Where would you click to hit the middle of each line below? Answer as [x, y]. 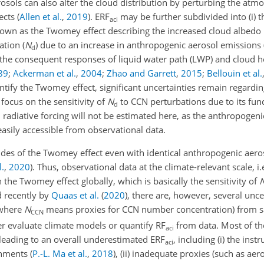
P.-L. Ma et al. [60, 254]
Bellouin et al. [235, 73]
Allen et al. [41, 16]
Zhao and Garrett [141, 73]
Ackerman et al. [44, 73]
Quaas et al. [75, 195]
